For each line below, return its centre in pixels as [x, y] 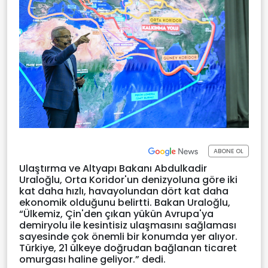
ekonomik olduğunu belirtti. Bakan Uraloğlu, [125, 202]
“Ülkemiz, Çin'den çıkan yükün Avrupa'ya [116, 214]
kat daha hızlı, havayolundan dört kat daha [124, 191]
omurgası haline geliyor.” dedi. [92, 259]
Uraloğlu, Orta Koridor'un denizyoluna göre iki [128, 179]
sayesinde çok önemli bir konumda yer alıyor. [128, 236]
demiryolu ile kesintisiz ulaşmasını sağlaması [128, 225]
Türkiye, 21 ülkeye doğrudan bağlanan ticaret [128, 248]
